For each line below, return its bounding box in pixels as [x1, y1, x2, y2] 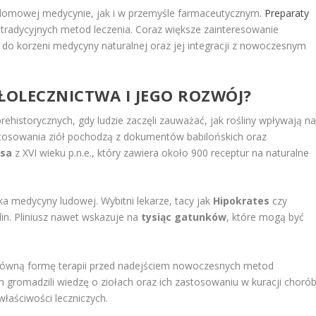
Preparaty [265, 6, 310, 20]
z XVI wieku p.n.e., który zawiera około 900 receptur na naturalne [12, 145, 310, 159]
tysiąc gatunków [141, 210, 227, 224]
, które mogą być [226, 210, 305, 224]
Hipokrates [213, 194, 270, 208]
